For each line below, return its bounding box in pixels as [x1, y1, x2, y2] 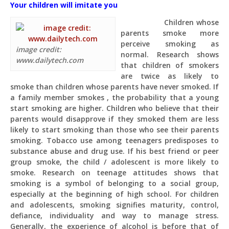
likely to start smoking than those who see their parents [10, 125, 219, 134]
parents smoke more [121, 28, 219, 38]
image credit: [16, 44, 61, 54]
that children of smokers [121, 60, 219, 70]
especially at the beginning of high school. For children [10, 189, 219, 199]
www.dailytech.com [16, 55, 83, 65]
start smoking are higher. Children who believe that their [10, 103, 219, 113]
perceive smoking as [121, 39, 219, 49]
